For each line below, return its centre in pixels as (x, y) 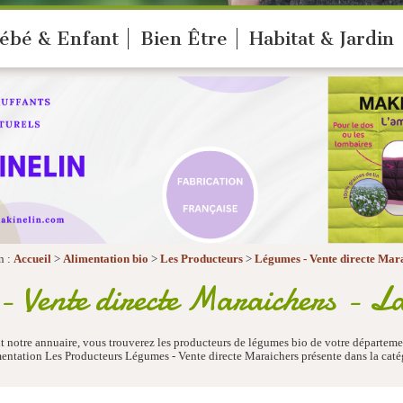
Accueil (32, 259)
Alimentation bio (106, 259)
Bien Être (184, 39)
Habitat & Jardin (322, 39)
